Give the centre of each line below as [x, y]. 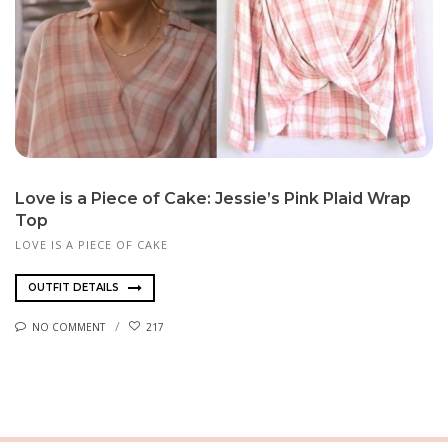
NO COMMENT [68, 326]
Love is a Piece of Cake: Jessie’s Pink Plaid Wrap [213, 199]
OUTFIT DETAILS [75, 288]
